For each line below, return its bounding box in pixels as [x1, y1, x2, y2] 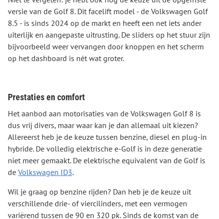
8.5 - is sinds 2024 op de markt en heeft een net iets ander [8, 18, 201, 28]
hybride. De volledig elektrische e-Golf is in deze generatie [8, 144, 202, 153]
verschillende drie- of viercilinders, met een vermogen [8, 198, 187, 208]
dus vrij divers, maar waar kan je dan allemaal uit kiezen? [8, 120, 198, 130]
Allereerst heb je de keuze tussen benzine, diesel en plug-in [8, 132, 207, 142]
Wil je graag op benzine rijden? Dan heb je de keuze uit [8, 187, 191, 197]
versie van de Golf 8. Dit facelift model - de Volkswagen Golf [8, 6, 208, 16]
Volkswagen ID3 [18, 167, 72, 177]
